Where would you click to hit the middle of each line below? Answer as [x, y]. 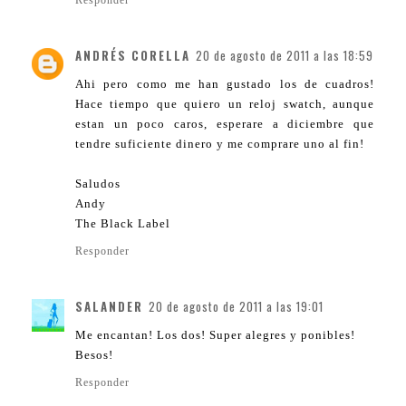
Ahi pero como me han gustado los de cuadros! [225, 84]
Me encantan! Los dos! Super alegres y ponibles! [215, 335]
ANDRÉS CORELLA [133, 56]
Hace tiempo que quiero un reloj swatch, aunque [225, 104]
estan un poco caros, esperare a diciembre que [225, 124]
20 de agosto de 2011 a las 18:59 [285, 56]
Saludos [98, 184]
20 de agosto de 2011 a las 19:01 [236, 307]
